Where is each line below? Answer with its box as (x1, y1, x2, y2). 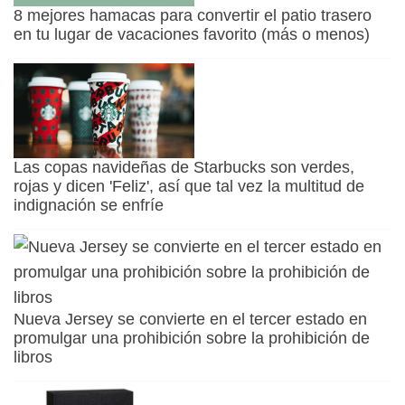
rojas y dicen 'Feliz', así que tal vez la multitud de (14, 177, 364, 196)
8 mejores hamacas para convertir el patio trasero (14, 6, 372, 25)
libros (14, 348, 52, 367)
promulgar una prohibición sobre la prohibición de (14, 329, 370, 348)
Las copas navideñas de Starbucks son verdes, (14, 158, 354, 177)
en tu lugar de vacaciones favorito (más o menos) (14, 25, 370, 44)
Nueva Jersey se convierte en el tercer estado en (14, 310, 367, 329)
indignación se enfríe (14, 196, 164, 215)
